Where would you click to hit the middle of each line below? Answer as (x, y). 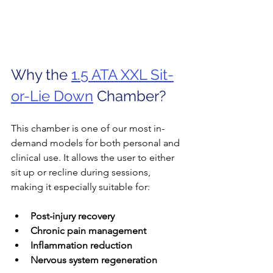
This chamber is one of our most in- (88, 128)
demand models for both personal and (97, 143)
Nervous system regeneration (94, 260)
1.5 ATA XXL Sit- (122, 74)
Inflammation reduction (81, 245)
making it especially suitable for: (80, 186)
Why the (41, 74)
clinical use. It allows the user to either (94, 157)
